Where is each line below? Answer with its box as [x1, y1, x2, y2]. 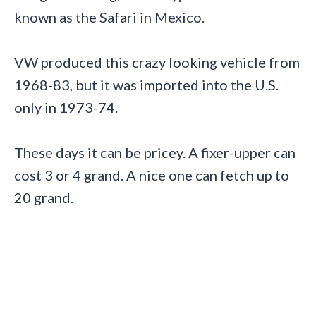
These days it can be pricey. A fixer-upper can [14, 144, 296, 162]
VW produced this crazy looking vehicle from [14, 54, 300, 71]
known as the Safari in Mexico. [14, 8, 205, 26]
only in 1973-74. [14, 99, 118, 116]
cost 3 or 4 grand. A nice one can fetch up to [14, 166, 289, 184]
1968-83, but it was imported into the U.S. [14, 76, 279, 94]
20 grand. [14, 189, 73, 207]
